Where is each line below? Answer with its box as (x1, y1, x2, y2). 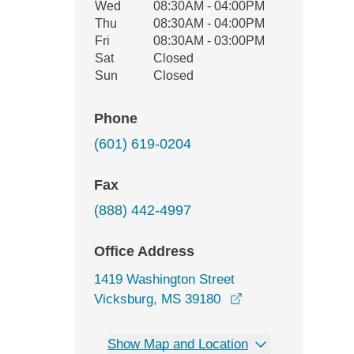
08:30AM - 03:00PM (153, 34, 265, 47)
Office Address (94, 243, 194, 259)
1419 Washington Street (94, 272, 235, 287)
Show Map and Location (107, 337, 248, 352)
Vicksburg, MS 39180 (94, 292, 220, 307)
